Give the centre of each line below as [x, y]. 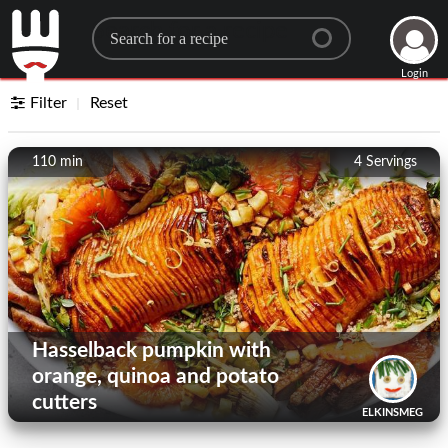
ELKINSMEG [392, 412]
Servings [391, 162]
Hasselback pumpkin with [151, 350]
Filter [49, 103]
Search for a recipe [189, 31]
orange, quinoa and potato [155, 376]
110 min [57, 162]
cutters [64, 402]
